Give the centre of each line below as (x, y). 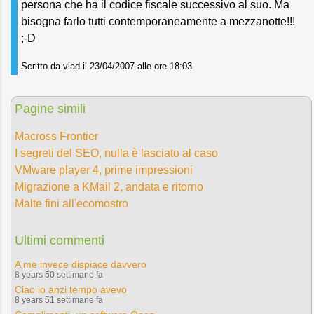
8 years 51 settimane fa (59, 300)
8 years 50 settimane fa (59, 275)
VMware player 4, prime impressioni (104, 170)
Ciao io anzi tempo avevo (71, 289)
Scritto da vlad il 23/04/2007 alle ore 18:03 (107, 66)
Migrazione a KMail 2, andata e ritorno (109, 187)
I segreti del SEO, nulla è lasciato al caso (116, 153)
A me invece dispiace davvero (81, 264)
